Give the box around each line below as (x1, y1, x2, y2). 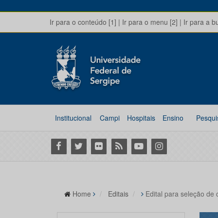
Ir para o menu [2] (122, 17, 178, 27)
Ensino (162, 113, 183, 123)
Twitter (69, 139, 95, 152)
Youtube (129, 139, 162, 152)
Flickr (89, 139, 110, 152)
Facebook (49, 139, 87, 152)
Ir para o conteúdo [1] (50, 17, 116, 27)
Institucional (55, 113, 91, 123)
